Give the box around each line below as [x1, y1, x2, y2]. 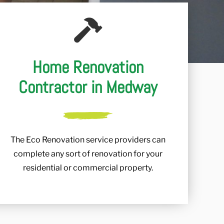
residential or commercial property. [22, 163, 153, 173]
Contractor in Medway [18, 76, 157, 98]
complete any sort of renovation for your [13, 149, 162, 159]
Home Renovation [32, 56, 143, 78]
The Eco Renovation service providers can [10, 135, 165, 145]
